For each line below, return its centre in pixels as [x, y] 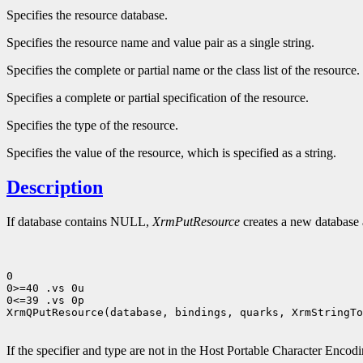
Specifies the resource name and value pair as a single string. [160, 43]
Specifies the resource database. [87, 15]
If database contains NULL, [79, 222]
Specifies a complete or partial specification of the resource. [158, 98]
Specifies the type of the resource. [92, 126]
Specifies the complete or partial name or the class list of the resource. [183, 70]
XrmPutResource [196, 222]
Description [55, 188]
